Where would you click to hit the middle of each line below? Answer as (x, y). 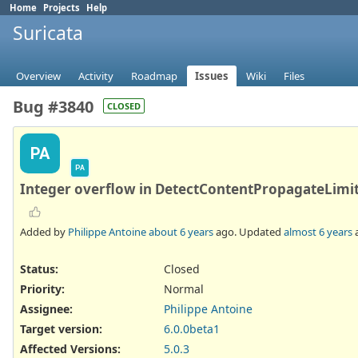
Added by (44, 231)
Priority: (42, 288)
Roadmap (154, 76)
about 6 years (181, 231)
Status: (39, 268)
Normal (184, 288)
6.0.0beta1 (192, 329)
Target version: (61, 329)
